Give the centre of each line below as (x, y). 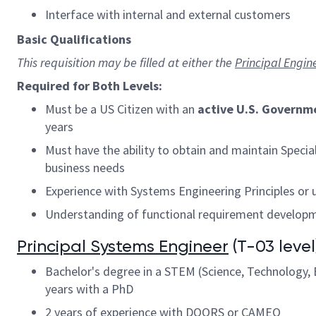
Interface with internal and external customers (168, 14)
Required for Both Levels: (90, 86)
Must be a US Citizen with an (121, 109)
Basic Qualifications (74, 39)
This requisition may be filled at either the (126, 62)
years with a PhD (89, 289)
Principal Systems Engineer (123, 246)
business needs (85, 168)
